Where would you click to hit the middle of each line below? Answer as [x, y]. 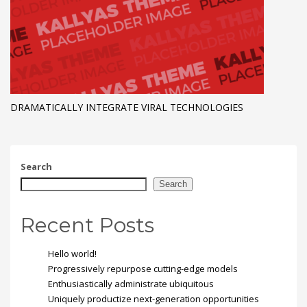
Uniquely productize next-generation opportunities [153, 299]
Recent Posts [87, 225]
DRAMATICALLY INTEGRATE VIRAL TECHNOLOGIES [127, 107]
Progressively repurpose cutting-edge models [143, 269]
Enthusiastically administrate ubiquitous [131, 284]
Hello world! [72, 254]
